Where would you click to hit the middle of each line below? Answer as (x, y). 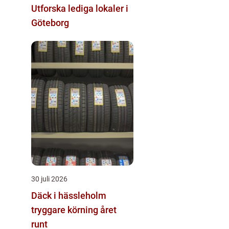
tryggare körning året (74, 210)
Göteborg (50, 23)
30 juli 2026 (49, 179)
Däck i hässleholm (69, 196)
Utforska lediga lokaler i (80, 8)
